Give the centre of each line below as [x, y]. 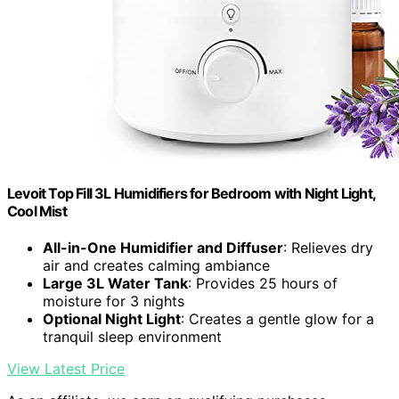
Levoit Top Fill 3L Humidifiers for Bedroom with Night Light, [191, 194]
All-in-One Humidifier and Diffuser [163, 248]
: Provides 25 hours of [263, 284]
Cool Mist [37, 212]
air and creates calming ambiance [156, 266]
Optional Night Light [112, 319]
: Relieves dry [328, 248]
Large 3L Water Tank [115, 284]
